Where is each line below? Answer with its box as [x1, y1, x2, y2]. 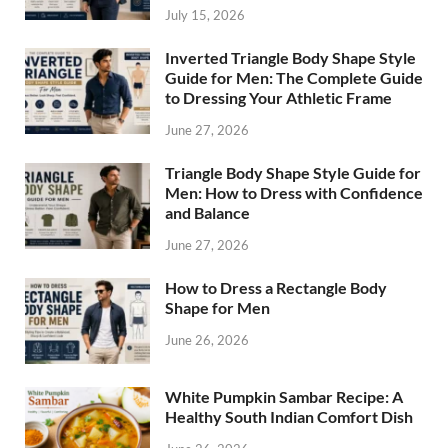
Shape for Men [165, 297, 270, 317]
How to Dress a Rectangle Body [165, 277, 387, 297]
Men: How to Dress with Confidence [165, 183, 423, 202]
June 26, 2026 [165, 331, 249, 348]
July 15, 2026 [165, 7, 245, 24]
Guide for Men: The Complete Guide [165, 68, 423, 88]
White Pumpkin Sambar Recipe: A [165, 386, 403, 406]
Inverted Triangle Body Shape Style [165, 48, 416, 68]
